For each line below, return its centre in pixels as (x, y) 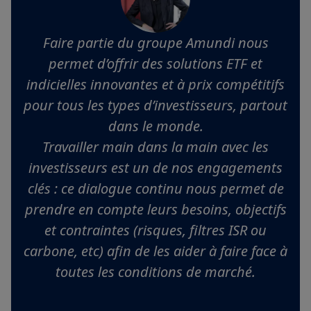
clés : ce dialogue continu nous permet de (155, 189)
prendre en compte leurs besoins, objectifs (155, 210)
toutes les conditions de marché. (155, 272)
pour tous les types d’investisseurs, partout (155, 106)
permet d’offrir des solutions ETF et (155, 64)
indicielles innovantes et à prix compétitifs (155, 85)
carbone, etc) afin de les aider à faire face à (155, 251)
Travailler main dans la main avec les (155, 147)
